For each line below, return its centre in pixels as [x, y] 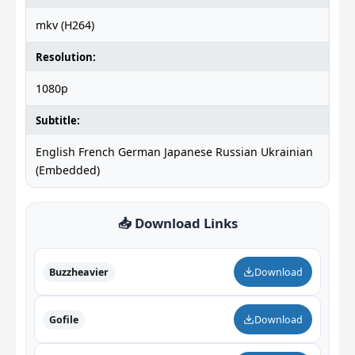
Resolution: [66, 57]
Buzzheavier [79, 272]
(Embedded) [68, 170]
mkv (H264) [65, 25]
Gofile [64, 319]
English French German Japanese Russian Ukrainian [174, 152]
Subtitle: [58, 120]
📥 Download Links [177, 223]
